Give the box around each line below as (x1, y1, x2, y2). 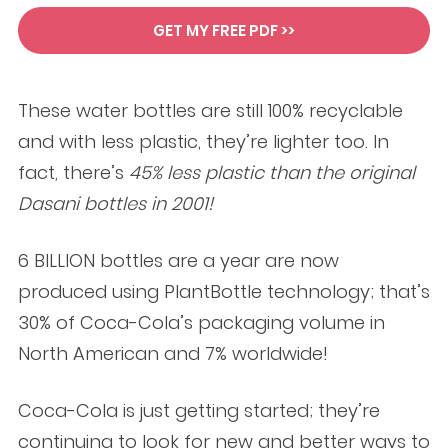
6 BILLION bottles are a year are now (17, 247, 339, 273)
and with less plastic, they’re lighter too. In (17, 128, 389, 154)
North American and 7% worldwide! (17, 340, 328, 366)
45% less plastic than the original (128, 159, 415, 185)
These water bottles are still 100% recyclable (17, 97, 403, 123)
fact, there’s (17, 159, 129, 185)
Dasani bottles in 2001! (17, 190, 213, 216)
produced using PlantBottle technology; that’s (17, 278, 430, 304)
